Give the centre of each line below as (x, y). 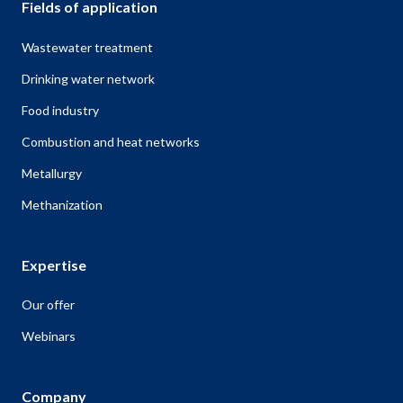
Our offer (48, 305)
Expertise (54, 265)
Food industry (60, 111)
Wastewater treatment (87, 48)
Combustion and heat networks (111, 142)
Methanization (62, 205)
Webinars (49, 336)
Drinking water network (88, 79)
